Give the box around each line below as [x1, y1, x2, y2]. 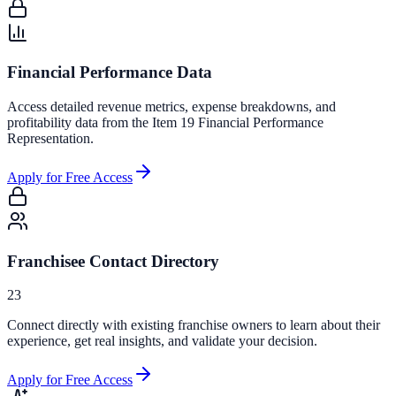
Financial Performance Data [7, 63, 212, 82]
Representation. [7, 130, 94, 146]
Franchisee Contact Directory [7, 251, 219, 270]
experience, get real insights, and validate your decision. [7, 333, 317, 349]
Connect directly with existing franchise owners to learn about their [7, 317, 380, 333]
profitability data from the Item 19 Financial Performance [7, 114, 324, 130]
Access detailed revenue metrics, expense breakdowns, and [7, 98, 336, 114]
